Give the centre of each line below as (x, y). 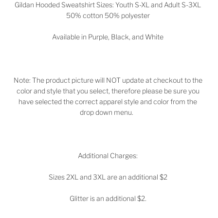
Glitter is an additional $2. (108, 199)
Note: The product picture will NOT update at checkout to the (108, 80)
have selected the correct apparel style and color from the (108, 101)
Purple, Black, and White (126, 36)
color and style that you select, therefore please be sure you (108, 91)
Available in (69, 36)
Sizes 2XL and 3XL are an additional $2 (108, 177)
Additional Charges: (108, 155)
